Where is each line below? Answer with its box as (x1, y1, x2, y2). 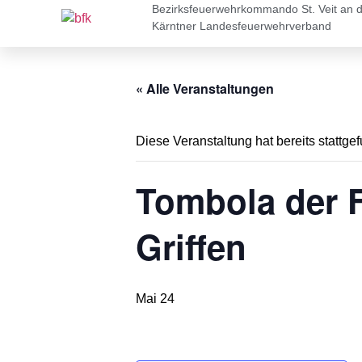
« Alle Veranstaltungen (136, 78, 274, 98)
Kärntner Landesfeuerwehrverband (152, 19, 332, 32)
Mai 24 (136, 291, 175, 305)
